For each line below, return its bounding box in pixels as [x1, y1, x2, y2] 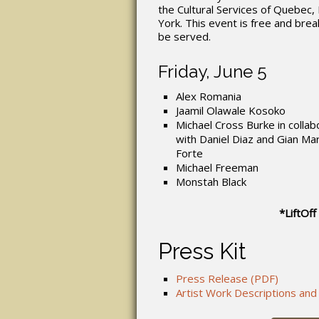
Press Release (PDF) [176, 271, 278, 286]
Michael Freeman [176, 159, 258, 174]
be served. [158, 28, 211, 43]
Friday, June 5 [158, 61, 267, 82]
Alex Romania [176, 88, 241, 103]
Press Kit [158, 237, 246, 264]
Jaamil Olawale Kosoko [176, 103, 286, 117]
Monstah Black [176, 174, 246, 189]
